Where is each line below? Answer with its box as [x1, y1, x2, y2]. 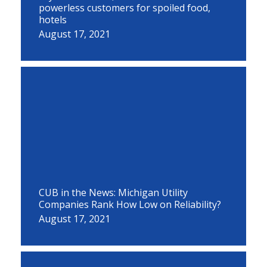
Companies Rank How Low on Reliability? [39, 198, 221, 211]
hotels [39, 13, 67, 26]
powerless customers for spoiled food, [39, 1, 210, 14]
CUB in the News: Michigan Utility [39, 186, 188, 199]
